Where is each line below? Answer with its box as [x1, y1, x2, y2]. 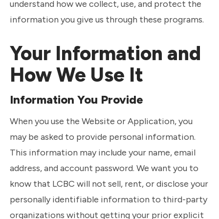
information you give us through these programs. [10, 14, 204, 25]
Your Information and [10, 42, 201, 65]
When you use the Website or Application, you [10, 116, 193, 127]
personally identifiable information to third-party [10, 194, 207, 205]
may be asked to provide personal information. [10, 131, 196, 142]
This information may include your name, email [10, 147, 196, 158]
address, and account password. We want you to [10, 163, 198, 174]
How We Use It [10, 63, 143, 87]
